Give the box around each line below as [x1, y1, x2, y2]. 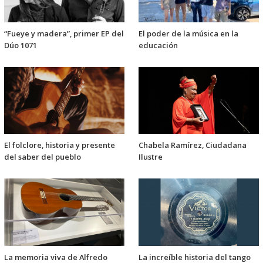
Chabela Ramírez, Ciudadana [139, 140, 247, 151]
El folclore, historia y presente [4, 140, 115, 151]
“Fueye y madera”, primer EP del [4, 28, 124, 39]
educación [139, 40, 178, 51]
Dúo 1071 [4, 40, 39, 51]
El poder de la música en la [139, 28, 238, 39]
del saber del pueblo [4, 151, 81, 163]
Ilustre [139, 151, 163, 163]
